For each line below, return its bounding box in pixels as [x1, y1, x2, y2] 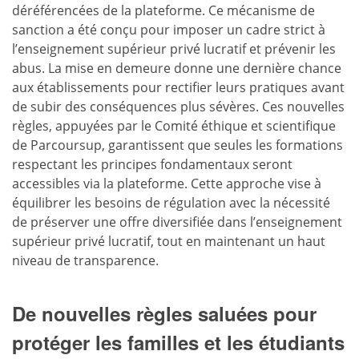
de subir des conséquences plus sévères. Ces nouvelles [12, 97, 345, 115]
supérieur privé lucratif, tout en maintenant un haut [12, 232, 325, 250]
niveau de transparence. [12, 251, 159, 269]
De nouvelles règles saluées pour [12, 299, 317, 327]
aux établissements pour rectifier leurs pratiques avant [12, 78, 345, 96]
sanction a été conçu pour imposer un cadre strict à [12, 20, 325, 38]
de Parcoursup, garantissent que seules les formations [12, 135, 343, 154]
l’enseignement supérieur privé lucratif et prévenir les [12, 39, 336, 58]
